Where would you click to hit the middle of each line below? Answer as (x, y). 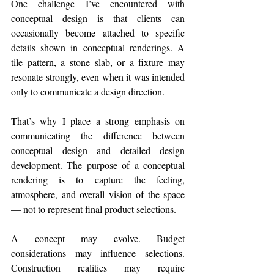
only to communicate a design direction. (88, 92)
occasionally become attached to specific (98, 33)
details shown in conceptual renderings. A (98, 48)
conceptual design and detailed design (98, 150)
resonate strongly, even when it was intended (98, 77)
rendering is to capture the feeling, (98, 180)
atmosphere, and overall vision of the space (98, 194)
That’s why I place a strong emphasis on (98, 121)
